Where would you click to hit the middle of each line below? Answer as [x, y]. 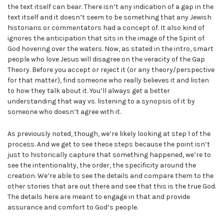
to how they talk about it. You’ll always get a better [89, 90]
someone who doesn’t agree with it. [64, 111]
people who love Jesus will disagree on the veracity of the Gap [106, 59]
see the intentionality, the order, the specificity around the [102, 165]
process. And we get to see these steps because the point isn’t [109, 144]
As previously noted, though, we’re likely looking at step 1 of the [109, 133]
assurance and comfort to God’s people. [73, 207]
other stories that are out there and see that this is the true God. [112, 186]
